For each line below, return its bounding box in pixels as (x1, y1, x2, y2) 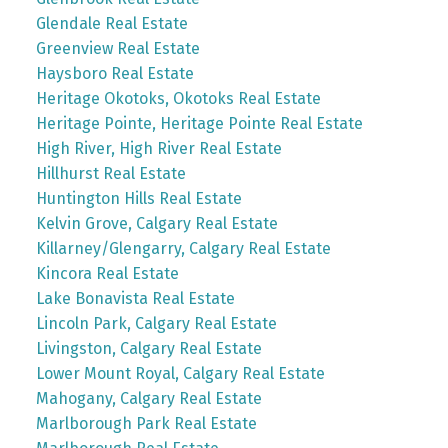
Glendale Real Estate (35, 14, 188, 33)
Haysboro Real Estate (35, 64, 194, 83)
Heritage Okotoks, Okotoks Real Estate (35, 89, 321, 108)
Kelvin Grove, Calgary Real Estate (35, 214, 278, 233)
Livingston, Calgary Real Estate (35, 339, 262, 358)
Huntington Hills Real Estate (35, 189, 242, 208)
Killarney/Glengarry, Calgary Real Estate (35, 239, 331, 258)
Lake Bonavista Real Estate (35, 289, 235, 308)
